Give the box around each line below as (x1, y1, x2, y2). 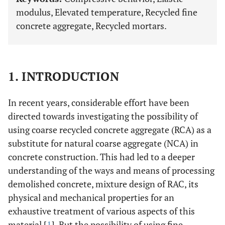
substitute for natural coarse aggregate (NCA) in (8, 137, 198, 149)
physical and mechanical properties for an (8, 191, 174, 203)
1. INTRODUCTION (8, 68, 120, 84)
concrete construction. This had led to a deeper (8, 151, 195, 163)
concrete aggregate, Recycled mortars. (16, 20, 167, 32)
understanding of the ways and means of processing (8, 164, 214, 176)
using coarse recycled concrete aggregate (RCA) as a (8, 124, 211, 136)
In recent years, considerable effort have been (8, 96, 189, 108)
